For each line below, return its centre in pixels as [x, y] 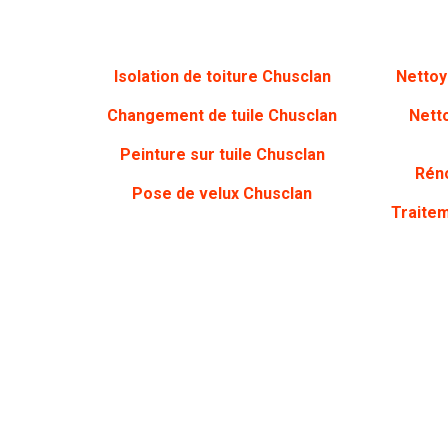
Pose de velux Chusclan [222, 193]
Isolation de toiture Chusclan [222, 76]
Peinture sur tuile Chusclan [222, 154]
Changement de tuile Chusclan [222, 115]
